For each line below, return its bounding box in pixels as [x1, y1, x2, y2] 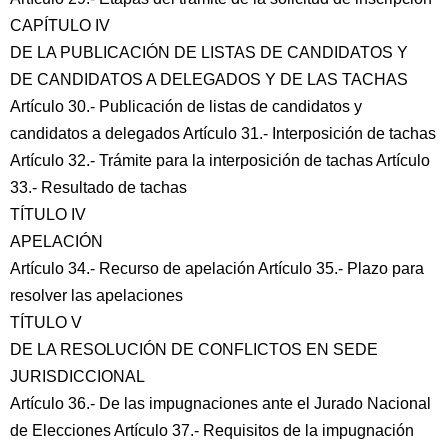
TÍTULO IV [10, 206, 86, 223]
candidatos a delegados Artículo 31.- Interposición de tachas [10, 125, 436, 142]
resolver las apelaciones [10, 287, 183, 304]
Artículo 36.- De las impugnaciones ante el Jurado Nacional [10, 395, 431, 412]
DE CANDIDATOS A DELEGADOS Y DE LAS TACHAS [10, 71, 408, 88]
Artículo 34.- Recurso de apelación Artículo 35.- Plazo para [10, 260, 424, 277]
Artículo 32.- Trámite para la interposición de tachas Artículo [10, 152, 430, 169]
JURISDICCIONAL [10, 368, 145, 385]
